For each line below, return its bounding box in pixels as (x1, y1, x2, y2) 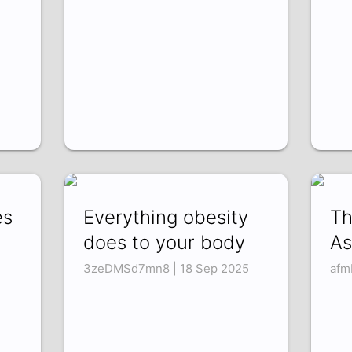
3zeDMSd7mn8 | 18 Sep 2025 (83, 261, 250, 277)
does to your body (83, 231, 246, 255)
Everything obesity (83, 206, 249, 229)
